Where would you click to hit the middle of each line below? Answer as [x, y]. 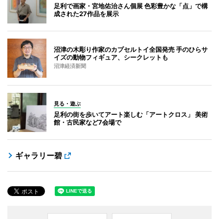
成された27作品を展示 [86, 14]
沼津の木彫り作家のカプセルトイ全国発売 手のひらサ [131, 50]
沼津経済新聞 [70, 66]
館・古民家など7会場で [88, 122]
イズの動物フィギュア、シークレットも [111, 57]
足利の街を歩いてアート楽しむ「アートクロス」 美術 [131, 115]
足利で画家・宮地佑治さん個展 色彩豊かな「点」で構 [131, 6]
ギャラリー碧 [39, 156]
